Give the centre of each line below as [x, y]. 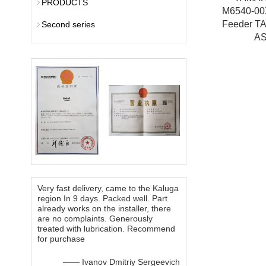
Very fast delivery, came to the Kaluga [108, 188]
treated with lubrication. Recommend [106, 229]
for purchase [61, 239]
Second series [68, 24]
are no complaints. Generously [95, 218]
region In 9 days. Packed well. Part [102, 198]
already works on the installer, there [104, 208]
